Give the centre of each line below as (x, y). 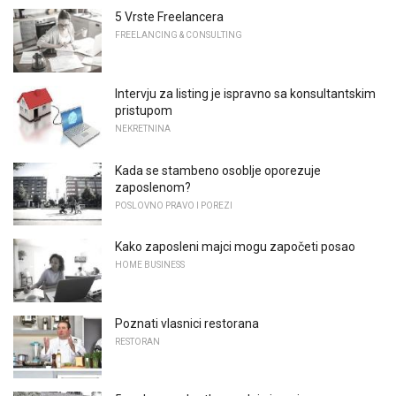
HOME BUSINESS (150, 265)
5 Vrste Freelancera (169, 17)
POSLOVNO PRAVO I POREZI (174, 205)
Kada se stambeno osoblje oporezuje (218, 170)
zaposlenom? (153, 187)
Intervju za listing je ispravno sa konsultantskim (245, 93)
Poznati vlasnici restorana (187, 323)
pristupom (144, 110)
